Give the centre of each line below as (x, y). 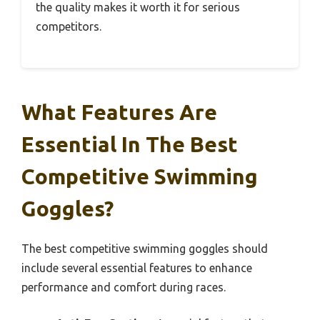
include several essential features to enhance (137, 267)
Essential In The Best (130, 144)
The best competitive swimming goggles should (145, 248)
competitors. (69, 26)
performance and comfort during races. (124, 287)
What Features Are (119, 112)
